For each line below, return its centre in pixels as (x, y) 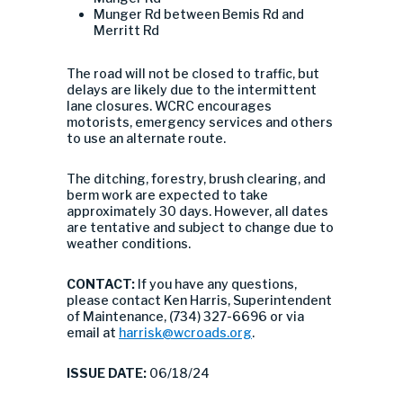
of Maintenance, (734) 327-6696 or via (185, 316)
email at (93, 332)
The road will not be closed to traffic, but (193, 73)
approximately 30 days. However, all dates (197, 211)
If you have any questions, (217, 284)
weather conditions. (129, 243)
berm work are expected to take (167, 195)
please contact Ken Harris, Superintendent (199, 300)
